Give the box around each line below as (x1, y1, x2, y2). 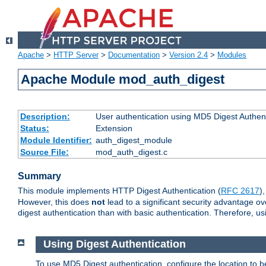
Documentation (108, 50, 160, 60)
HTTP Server (53, 50, 99, 60)
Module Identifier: (20, 135, 92, 145)
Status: (20, 123, 49, 134)
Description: (20, 112, 70, 122)
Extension (95, 123, 132, 134)
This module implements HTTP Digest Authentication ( (18, 186, 221, 196)
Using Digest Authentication (43, 238, 189, 251)
